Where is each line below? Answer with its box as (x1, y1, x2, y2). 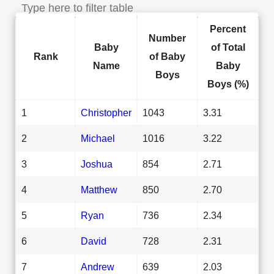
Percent (210, 23, 246, 34)
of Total (210, 41, 245, 53)
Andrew (81, 261, 114, 272)
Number (149, 32, 186, 43)
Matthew (81, 183, 117, 195)
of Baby (149, 50, 185, 62)
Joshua (81, 158, 113, 169)
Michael (81, 132, 115, 144)
